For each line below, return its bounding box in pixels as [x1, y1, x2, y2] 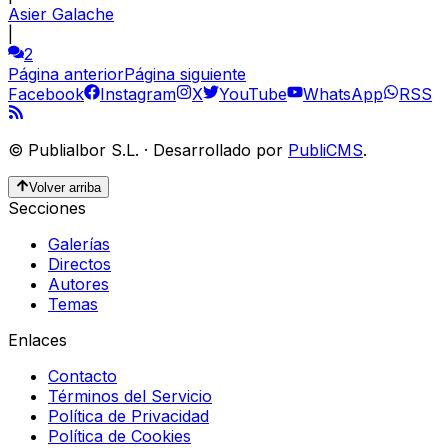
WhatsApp [303, 84, 383, 105]
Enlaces [8, 330, 67, 351]
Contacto [48, 366, 117, 387]
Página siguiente [124, 64, 246, 85]
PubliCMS [288, 140, 363, 161]
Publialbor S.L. [28, 140, 139, 161]
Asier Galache [8, 4, 114, 25]
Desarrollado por [153, 140, 283, 161]
